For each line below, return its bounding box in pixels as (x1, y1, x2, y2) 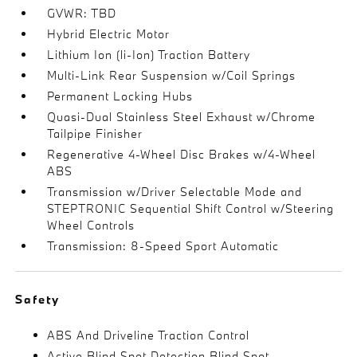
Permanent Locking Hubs (47, 88, 194, 104)
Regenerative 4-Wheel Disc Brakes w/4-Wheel (47, 146, 316, 162)
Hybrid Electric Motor (47, 25, 171, 41)
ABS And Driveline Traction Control (47, 327, 250, 343)
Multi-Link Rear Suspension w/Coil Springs (47, 67, 296, 83)
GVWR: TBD (47, 5, 117, 21)
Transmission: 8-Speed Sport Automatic (47, 237, 280, 253)
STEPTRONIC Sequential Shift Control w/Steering (47, 200, 335, 216)
